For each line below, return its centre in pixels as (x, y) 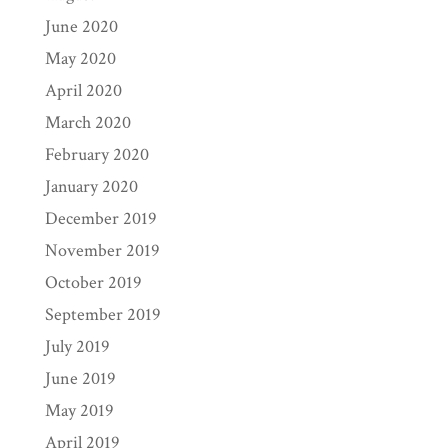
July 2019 (77, 346)
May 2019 (79, 410)
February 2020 (96, 154)
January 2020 (91, 186)
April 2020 (83, 90)
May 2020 (80, 58)
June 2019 (80, 378)
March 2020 (87, 122)
